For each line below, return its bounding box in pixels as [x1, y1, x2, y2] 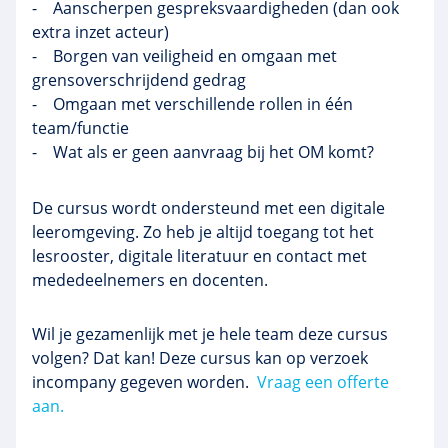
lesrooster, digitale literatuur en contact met [32, 245, 367, 267]
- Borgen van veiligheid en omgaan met [32, 45, 337, 67]
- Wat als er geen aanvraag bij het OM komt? [32, 141, 378, 163]
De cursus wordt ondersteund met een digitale [32, 197, 385, 219]
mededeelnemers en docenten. [32, 269, 272, 291]
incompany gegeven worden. [32, 371, 257, 393]
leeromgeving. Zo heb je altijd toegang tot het [32, 221, 374, 243]
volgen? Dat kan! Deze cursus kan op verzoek [32, 347, 368, 369]
